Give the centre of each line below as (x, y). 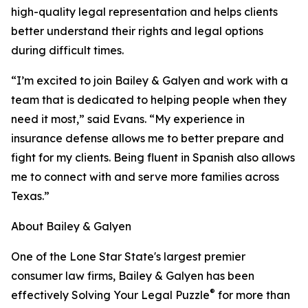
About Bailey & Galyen (71, 227)
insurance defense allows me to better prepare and (147, 139)
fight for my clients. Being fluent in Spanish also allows (153, 158)
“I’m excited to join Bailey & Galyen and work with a (150, 81)
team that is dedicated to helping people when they (149, 100)
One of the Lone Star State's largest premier (128, 257)
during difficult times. (67, 51)
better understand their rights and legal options (137, 31)
